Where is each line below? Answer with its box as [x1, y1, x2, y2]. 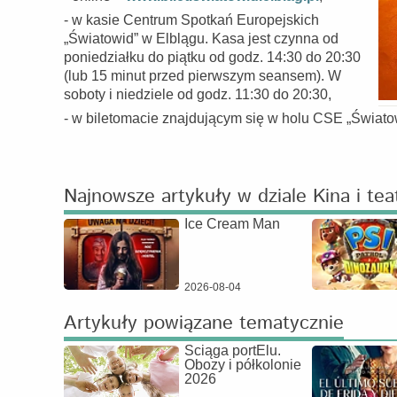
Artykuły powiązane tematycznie [64, 309, 344, 338]
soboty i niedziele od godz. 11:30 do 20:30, [64, 87, 331, 102]
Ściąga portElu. [184, 343, 281, 358]
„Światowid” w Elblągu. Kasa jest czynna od [64, 31, 339, 46]
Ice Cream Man [184, 216, 280, 231]
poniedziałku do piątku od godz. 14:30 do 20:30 [64, 50, 361, 65]
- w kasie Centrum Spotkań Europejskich [64, 12, 319, 27]
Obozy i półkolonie [184, 357, 301, 372]
